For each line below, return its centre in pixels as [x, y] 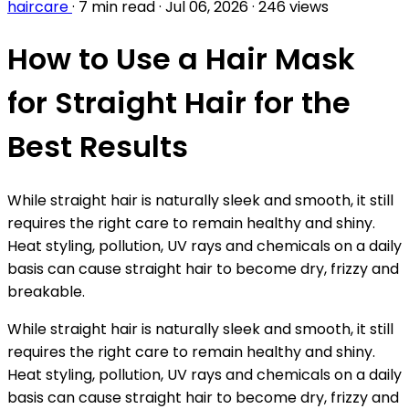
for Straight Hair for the [179, 103]
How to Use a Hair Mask [181, 59]
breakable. [46, 291]
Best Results [98, 147]
